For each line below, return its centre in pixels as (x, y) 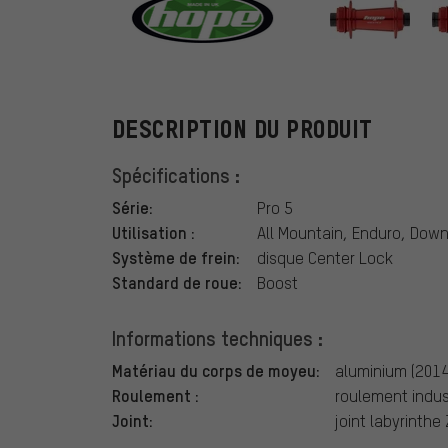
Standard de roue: (177, 282)
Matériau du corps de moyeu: (216, 370)
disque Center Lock (325, 258)
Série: (132, 207)
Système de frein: (176, 257)
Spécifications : (176, 175)
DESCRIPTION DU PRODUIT (242, 130)
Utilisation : (153, 232)
